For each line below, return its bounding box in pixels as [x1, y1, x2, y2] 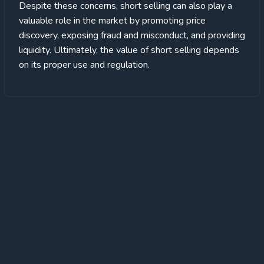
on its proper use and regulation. [19, 58, 150, 72]
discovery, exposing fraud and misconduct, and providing [19, 29, 245, 42]
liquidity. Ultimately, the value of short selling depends [19, 44, 239, 57]
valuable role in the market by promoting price [19, 14, 206, 28]
